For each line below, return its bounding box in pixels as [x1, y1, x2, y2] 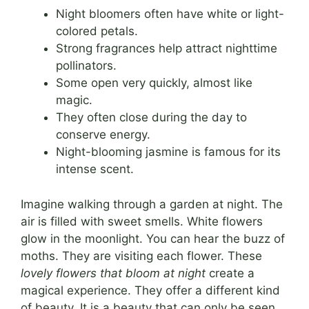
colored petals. [56, 24, 138, 39]
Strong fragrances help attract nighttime [56, 41, 277, 56]
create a [206, 266, 255, 280]
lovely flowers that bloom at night [21, 266, 206, 280]
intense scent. [56, 162, 134, 177]
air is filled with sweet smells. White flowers [21, 214, 263, 228]
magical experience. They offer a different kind [21, 283, 280, 297]
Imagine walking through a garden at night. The [21, 197, 283, 211]
